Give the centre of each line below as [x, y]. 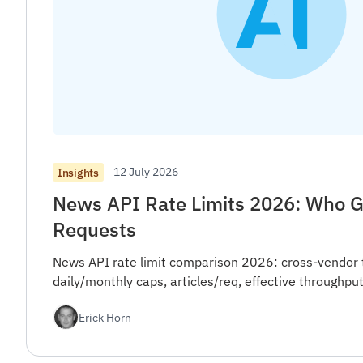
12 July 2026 [145, 172]
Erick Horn [105, 317]
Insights [78, 172]
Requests [94, 230]
